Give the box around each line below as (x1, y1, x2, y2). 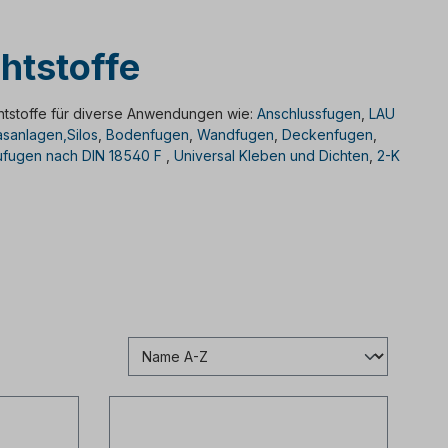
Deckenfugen (282, 126, 373, 143)
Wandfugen (197, 126, 274, 143)
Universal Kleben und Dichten (174, 147, 369, 164)
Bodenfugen (106, 126, 189, 143)
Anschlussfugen (257, 105, 361, 122)
